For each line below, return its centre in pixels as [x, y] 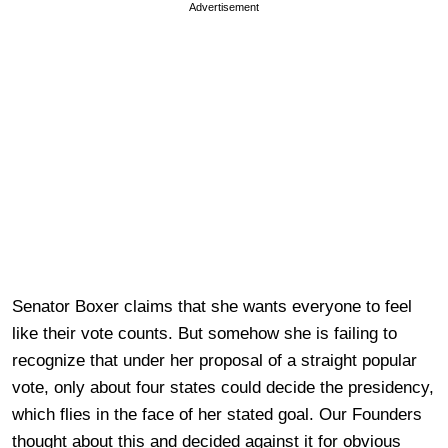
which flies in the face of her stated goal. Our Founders [217, 414]
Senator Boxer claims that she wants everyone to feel [212, 306]
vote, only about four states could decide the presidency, [223, 387]
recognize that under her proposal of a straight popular [214, 360]
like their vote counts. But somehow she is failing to [204, 333]
